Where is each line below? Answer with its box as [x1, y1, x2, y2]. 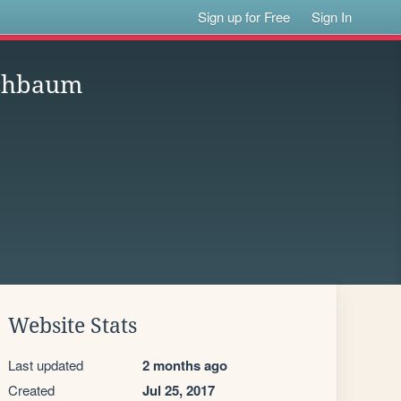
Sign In [311, 7, 353, 26]
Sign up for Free [198, 7, 291, 26]
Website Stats [8, 314, 137, 337]
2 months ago [142, 355, 227, 375]
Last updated [8, 355, 83, 374]
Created [8, 380, 55, 399]
